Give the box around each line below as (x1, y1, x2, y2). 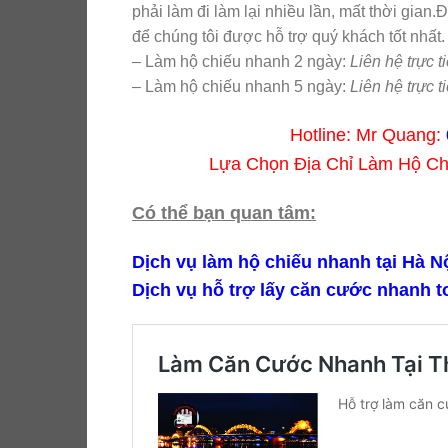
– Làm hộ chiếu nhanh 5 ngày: (132, 78, 350, 96)
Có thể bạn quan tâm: (132, 202, 316, 223)
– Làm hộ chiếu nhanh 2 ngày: (132, 53, 350, 71)
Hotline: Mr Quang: (289, 124, 446, 146)
